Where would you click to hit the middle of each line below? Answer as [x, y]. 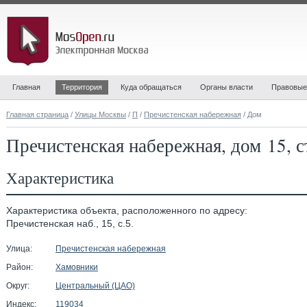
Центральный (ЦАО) [95, 286]
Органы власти [226, 87]
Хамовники [77, 267]
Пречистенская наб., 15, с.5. [70, 224]
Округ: [18, 286]
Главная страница [37, 114]
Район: [20, 267]
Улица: [19, 249]
